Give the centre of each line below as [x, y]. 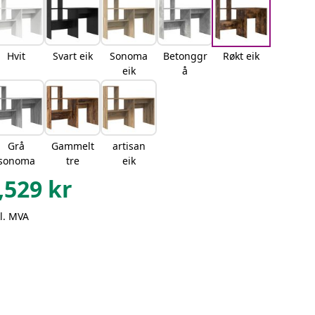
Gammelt [72, 146]
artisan [129, 146]
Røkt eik [242, 56]
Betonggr [185, 56]
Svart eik [72, 56]
